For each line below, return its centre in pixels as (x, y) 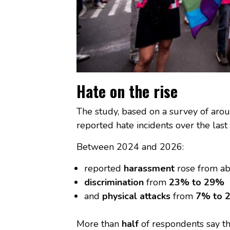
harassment (149, 168)
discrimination (114, 182)
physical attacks (136, 196)
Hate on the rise (127, 91)
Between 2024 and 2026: (130, 147)
